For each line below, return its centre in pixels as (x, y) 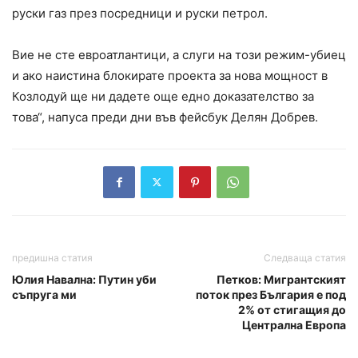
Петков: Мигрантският (281, 279)
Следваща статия (305, 257)
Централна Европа (294, 324)
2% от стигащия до (292, 309)
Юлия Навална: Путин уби (84, 279)
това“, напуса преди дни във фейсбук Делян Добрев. (167, 117)
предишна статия (52, 257)
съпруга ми (44, 294)
